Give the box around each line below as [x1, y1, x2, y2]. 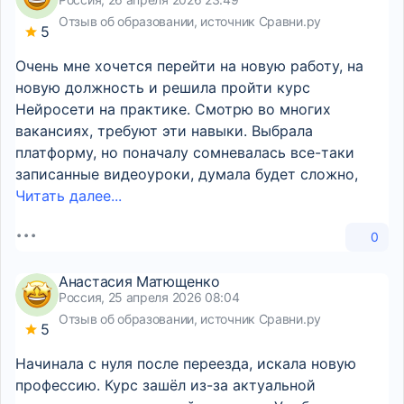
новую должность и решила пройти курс [15, 78, 310, 96]
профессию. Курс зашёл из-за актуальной [15, 376, 316, 394]
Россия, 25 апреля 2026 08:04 [59, 289, 240, 305]
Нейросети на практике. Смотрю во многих [15, 100, 331, 118]
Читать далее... [15, 187, 122, 205]
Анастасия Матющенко [59, 272, 220, 290]
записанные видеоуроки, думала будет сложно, [15, 165, 358, 183]
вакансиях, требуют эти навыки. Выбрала [15, 122, 313, 140]
